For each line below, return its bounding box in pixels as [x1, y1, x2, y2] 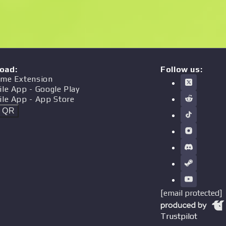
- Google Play [27, 84, 80, 94]
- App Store [27, 94, 75, 104]
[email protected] [160, 188, 222, 198]
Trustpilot [160, 211, 197, 221]
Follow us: [160, 65, 203, 74]
